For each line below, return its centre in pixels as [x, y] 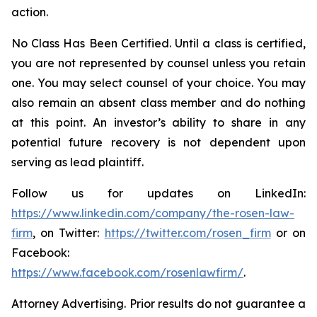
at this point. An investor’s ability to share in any [158, 122]
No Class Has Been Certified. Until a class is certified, [158, 43]
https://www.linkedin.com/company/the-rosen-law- [153, 213]
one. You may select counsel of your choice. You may [158, 83]
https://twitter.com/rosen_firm [188, 233]
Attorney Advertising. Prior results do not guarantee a [158, 304]
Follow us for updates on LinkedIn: [158, 193]
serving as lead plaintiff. [77, 162]
